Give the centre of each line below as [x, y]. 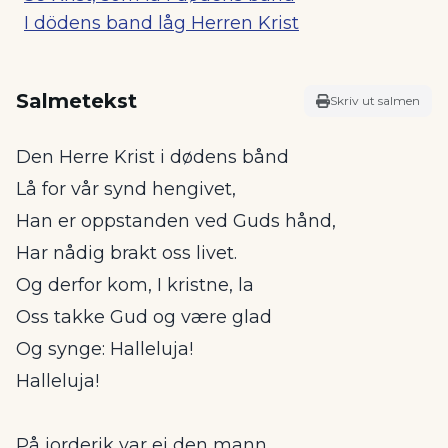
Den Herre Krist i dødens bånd [152, 157]
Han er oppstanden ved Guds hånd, [176, 221]
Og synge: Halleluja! [104, 349]
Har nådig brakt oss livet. [126, 253]
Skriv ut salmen [375, 100]
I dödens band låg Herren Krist [161, 23]
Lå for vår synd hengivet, [126, 189]
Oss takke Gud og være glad [144, 317]
